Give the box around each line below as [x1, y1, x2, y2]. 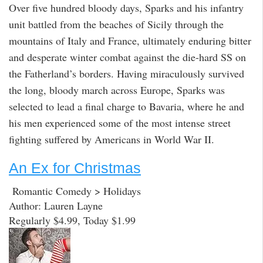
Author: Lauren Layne [9, 198, 103, 213]
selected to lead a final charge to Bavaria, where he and [9, 99, 244, 113]
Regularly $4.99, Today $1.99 [9, 213, 136, 227]
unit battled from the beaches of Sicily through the [9, 16, 224, 31]
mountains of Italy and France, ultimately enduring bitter [9, 33, 251, 48]
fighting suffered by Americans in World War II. [9, 131, 214, 146]
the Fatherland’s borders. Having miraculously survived [9, 66, 244, 80]
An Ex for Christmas [9, 160, 141, 177]
